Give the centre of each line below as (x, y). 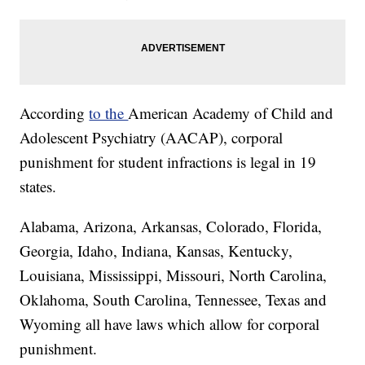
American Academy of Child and (231, 112)
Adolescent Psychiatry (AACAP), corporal (152, 137)
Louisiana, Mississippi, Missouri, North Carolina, (174, 275)
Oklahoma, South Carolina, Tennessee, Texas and (174, 299)
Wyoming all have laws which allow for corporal (170, 323)
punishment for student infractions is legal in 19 (168, 161)
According (55, 112)
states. (38, 186)
